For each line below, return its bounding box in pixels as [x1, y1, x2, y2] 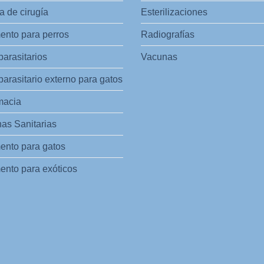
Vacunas [141, 51, 177, 62]
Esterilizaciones [141, 6, 207, 17]
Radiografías [141, 29, 194, 39]
